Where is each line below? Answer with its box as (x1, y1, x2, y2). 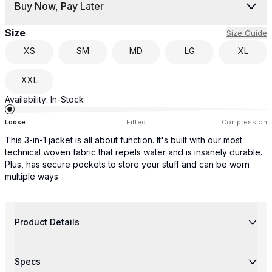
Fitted (126, 118, 146, 126)
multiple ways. (5, 171, 60, 182)
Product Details (15, 217, 80, 227)
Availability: (5, 94, 48, 104)
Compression (222, 118, 267, 126)
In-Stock (50, 94, 84, 104)
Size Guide (226, 27, 267, 38)
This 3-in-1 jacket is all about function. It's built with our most (5, 135, 242, 145)
